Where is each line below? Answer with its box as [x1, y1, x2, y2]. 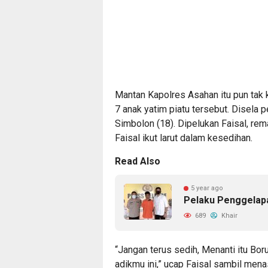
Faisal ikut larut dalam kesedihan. [115, 132, 252, 144]
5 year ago [191, 184, 223, 192]
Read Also [115, 155, 160, 167]
